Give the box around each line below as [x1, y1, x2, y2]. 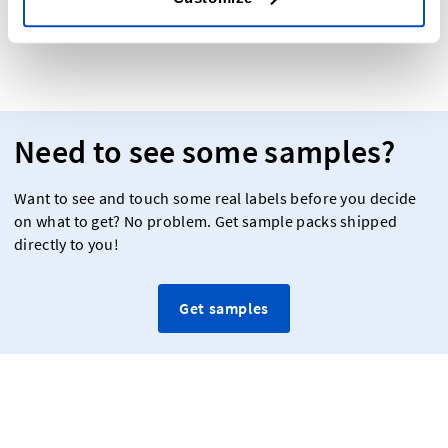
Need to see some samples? [14, 131, 395, 172]
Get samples [179, 298, 269, 318]
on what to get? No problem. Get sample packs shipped [14, 211, 398, 231]
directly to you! [14, 234, 120, 254]
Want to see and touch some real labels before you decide [14, 188, 417, 208]
